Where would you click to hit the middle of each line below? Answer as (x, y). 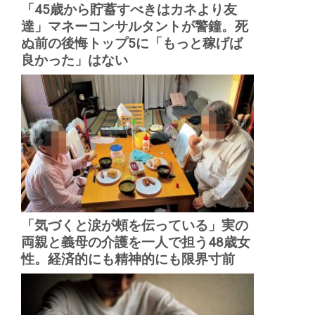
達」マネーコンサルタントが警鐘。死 (134, 26)
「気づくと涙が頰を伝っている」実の (134, 225)
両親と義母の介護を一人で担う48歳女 (135, 242)
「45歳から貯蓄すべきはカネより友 (129, 9)
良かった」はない (74, 60)
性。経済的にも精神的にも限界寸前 (128, 259)
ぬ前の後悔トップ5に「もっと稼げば (131, 43)
